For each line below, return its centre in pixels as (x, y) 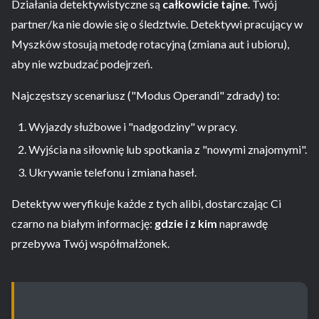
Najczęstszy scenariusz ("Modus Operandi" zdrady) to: (146, 95)
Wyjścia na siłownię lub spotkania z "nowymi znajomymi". (168, 150)
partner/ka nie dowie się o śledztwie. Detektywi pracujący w (157, 24)
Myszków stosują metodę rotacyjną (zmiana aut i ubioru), (150, 44)
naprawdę (242, 224)
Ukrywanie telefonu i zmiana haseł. (113, 172)
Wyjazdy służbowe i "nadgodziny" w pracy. (133, 127)
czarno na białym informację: (83, 224)
